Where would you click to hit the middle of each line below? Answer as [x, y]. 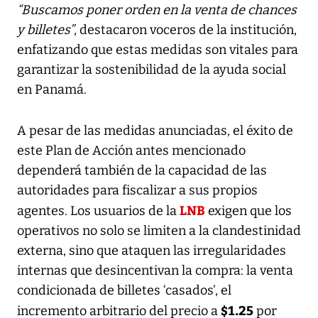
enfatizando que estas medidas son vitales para [158, 49]
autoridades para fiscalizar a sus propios [137, 190]
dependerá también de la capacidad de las [142, 170]
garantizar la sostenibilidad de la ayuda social [152, 69]
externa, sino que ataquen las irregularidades [152, 250]
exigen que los [248, 210]
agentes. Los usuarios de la [98, 210]
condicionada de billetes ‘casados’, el [124, 290]
